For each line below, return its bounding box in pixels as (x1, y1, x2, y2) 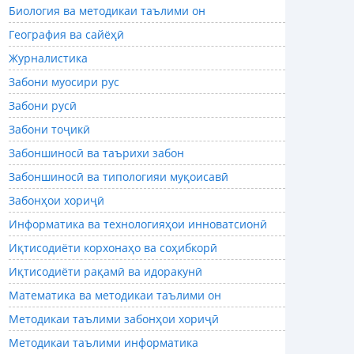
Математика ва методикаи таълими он (9, 288, 221, 303)
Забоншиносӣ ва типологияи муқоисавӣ (9, 169, 228, 185)
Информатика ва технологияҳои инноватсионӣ (9, 217, 267, 232)
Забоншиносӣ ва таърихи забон (9, 145, 184, 161)
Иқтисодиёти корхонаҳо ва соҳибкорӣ (9, 240, 217, 256)
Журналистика (9, 51, 88, 66)
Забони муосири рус (9, 74, 119, 90)
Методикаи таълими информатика (9, 335, 198, 351)
